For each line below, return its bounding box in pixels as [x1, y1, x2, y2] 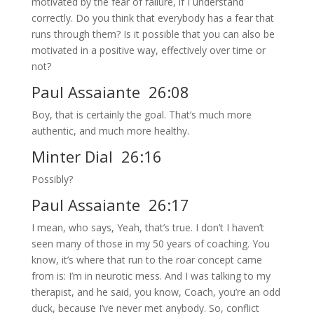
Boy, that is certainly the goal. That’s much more [31, 108, 252, 122]
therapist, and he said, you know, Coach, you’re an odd [31, 285, 280, 299]
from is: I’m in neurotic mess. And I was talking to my [31, 269, 271, 283]
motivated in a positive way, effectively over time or [31, 43, 266, 57]
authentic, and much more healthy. [31, 124, 189, 138]
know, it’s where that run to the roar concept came [31, 253, 262, 267]
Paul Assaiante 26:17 [31, 194, 189, 216]
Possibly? [31, 172, 73, 186]
